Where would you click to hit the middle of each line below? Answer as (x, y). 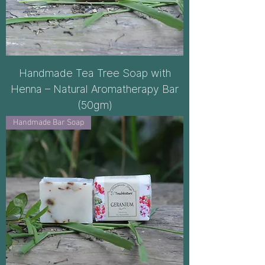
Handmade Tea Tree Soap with (95, 73)
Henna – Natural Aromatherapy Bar (95, 89)
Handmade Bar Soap (49, 123)
